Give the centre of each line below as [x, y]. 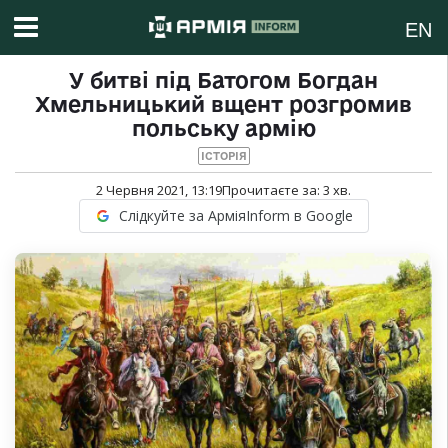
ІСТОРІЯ [223, 156]
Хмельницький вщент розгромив [223, 104]
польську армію [223, 128]
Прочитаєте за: [272, 190]
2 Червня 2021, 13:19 [159, 190]
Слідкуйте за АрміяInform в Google [235, 216]
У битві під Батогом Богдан [223, 80]
